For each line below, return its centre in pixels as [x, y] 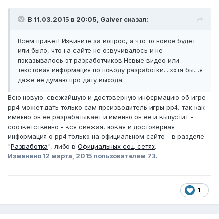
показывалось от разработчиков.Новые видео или [99, 60]
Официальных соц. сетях [116, 146]
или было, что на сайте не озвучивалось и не [90, 51]
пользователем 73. [125, 156]
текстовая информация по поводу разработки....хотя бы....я [110, 70]
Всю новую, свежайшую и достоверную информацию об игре [107, 98]
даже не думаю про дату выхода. [71, 80]
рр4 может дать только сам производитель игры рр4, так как [106, 107]
